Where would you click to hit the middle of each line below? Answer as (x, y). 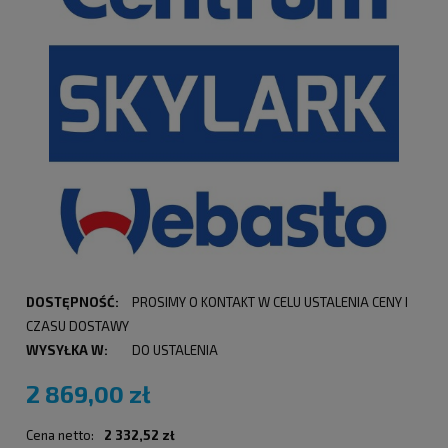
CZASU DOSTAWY (77, 326)
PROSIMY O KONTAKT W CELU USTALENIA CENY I (269, 302)
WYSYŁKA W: (67, 350)
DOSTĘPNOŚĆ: (72, 302)
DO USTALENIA (174, 350)
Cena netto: (60, 435)
